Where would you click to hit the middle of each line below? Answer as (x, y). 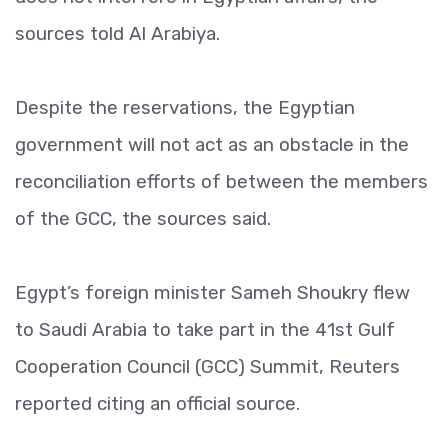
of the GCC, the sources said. (143, 218)
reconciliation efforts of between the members (221, 181)
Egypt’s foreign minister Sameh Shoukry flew (212, 292)
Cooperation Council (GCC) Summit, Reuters (207, 366)
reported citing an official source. (157, 403)
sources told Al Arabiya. (117, 33)
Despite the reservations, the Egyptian (185, 107)
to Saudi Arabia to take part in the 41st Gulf (205, 329)
